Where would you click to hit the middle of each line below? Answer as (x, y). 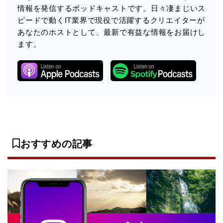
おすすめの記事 (56, 144)
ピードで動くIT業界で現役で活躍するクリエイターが (111, 20)
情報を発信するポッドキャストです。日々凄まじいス (111, 8)
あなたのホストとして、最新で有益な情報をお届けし (111, 32)
